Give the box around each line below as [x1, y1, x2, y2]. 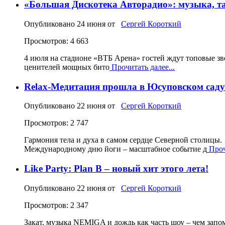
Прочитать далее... [109, 62, 175, 71]
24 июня [77, 19, 105, 28]
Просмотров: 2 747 [24, 119, 88, 128]
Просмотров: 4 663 [24, 36, 88, 45]
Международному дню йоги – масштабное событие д [24, 145, 207, 154]
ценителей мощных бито [24, 62, 109, 71]
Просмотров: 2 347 [24, 200, 88, 209]
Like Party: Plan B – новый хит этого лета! [24, 163, 208, 174]
